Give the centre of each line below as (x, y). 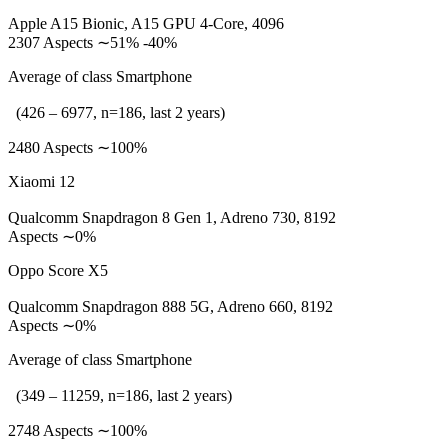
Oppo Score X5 (58, 270)
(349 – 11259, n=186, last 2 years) (120, 395)
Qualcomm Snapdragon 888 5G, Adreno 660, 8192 (170, 306)
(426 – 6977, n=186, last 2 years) (116, 112)
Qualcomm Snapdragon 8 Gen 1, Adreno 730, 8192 (172, 217)
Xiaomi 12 (41, 181)
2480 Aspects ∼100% (77, 147)
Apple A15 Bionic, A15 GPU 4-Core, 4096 (146, 23)
